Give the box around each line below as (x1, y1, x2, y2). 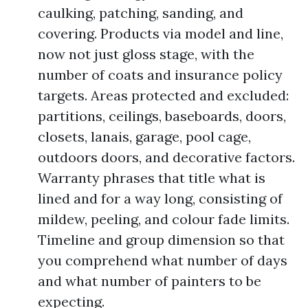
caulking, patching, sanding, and (38, 4, 243, 21)
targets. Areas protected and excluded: (38, 87, 289, 104)
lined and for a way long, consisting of (38, 190, 283, 207)
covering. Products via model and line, (38, 25, 283, 42)
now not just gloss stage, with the (38, 45, 254, 63)
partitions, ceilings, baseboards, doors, (38, 107, 286, 124)
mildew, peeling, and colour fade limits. (38, 210, 289, 228)
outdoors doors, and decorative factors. (38, 148, 295, 166)
